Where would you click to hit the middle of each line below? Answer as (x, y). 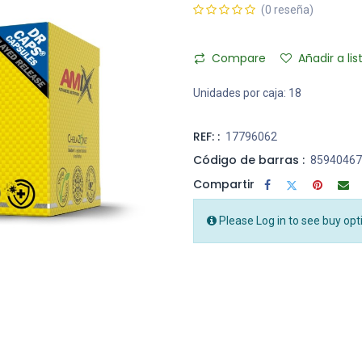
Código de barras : (249, 160)
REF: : (206, 137)
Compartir (224, 184)
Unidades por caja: (240, 93)
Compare (239, 59)
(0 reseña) (287, 10)
